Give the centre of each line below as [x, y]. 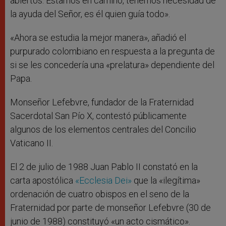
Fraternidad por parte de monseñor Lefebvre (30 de [110, 208]
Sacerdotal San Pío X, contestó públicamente [98, 116]
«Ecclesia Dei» [103, 181]
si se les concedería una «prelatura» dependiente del [112, 65]
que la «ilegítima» [166, 181]
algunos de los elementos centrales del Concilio [103, 130]
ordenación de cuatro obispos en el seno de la [100, 194]
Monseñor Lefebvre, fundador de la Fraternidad [102, 102]
